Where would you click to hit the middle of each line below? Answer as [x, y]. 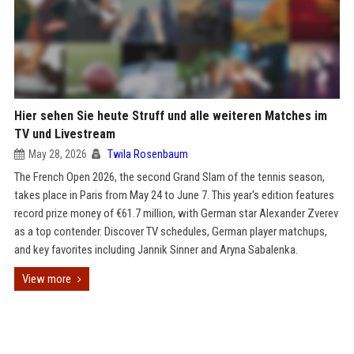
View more [46, 279]
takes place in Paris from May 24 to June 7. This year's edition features [174, 195]
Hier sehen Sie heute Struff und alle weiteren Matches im [170, 116]
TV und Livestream [64, 134]
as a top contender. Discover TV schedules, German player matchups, [170, 232]
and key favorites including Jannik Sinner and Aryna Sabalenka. [156, 250]
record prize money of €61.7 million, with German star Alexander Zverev [176, 213]
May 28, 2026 [57, 154]
